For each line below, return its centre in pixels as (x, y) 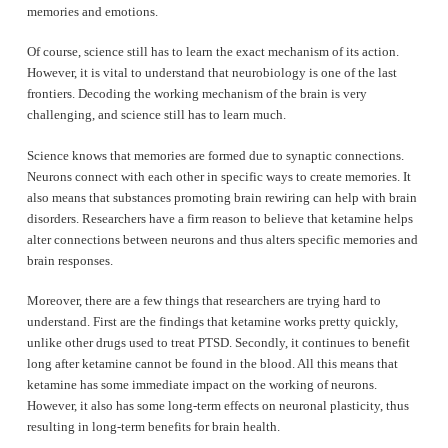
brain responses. (69, 260)
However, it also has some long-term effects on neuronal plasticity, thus (217, 406)
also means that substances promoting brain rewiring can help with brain (221, 197)
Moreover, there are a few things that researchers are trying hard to (203, 301)
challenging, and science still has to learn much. (156, 115)
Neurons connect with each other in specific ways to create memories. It (218, 176)
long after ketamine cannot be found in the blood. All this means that (212, 364)
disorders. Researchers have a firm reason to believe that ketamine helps (219, 218)
